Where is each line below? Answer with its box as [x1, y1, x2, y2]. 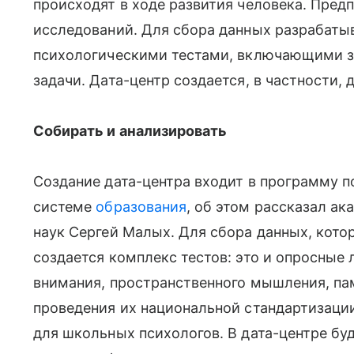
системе [33, 198, 96, 215]
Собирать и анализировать [33, 122, 228, 139]
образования [96, 198, 187, 215]
